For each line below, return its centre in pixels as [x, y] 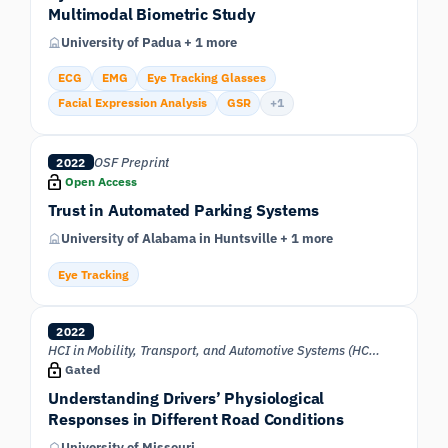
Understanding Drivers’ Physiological [186, 398]
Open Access [100, 181]
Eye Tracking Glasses [207, 78]
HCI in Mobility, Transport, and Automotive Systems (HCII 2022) [375, 350]
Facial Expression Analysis [132, 103]
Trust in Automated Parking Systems [183, 210]
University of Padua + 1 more [149, 43]
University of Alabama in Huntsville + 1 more [197, 239]
